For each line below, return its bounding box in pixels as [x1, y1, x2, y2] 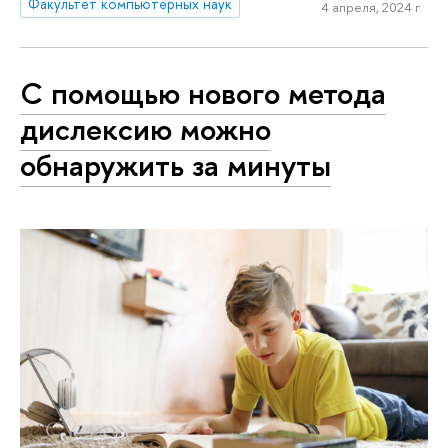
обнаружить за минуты [20, 143, 331, 186]
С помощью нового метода [20, 71, 386, 114]
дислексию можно [20, 107, 271, 150]
